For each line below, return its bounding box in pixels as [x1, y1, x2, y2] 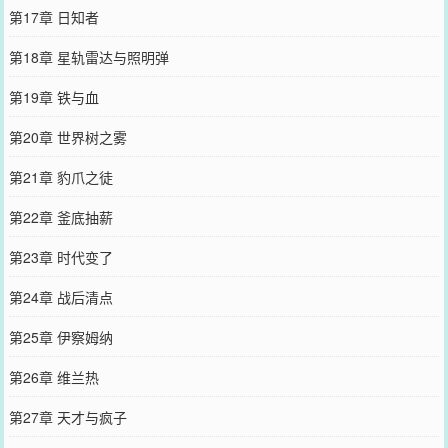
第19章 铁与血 [8, 86, 99, 107]
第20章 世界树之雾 [8, 126, 127, 147]
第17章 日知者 [8, 6, 99, 27]
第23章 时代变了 [8, 246, 113, 267]
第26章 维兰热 [8, 366, 99, 387]
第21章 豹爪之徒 [8, 166, 113, 187]
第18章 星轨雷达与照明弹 [8, 46, 169, 67]
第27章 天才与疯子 [8, 406, 127, 427]
